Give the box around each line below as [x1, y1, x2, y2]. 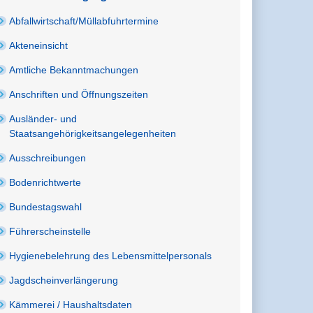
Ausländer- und [9, 112, 78, 124]
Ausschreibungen [9, 152, 87, 163]
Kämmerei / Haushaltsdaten [9, 298, 133, 310]
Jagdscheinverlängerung [9, 274, 119, 286]
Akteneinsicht [9, 39, 68, 51]
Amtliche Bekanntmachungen [9, 64, 139, 75]
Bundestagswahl [9, 201, 82, 212]
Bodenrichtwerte [9, 176, 82, 188]
